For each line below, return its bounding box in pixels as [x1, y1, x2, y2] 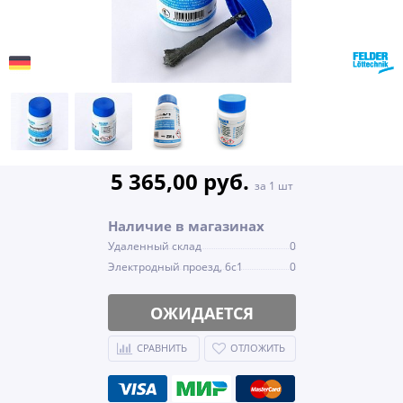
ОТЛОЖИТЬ [229, 341, 285, 354]
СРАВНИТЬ [137, 341, 187, 354]
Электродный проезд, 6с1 [107, 259, 243, 274]
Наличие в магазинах [107, 217, 264, 235]
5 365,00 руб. [110, 166, 255, 196]
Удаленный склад [107, 238, 201, 254]
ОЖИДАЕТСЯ [149, 301, 254, 324]
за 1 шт [254, 178, 293, 193]
